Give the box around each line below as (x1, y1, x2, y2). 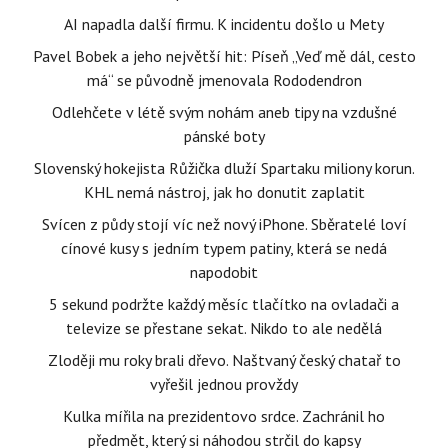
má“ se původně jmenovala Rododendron (86, 70, 362, 90)
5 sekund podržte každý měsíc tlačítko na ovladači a (49, 294, 399, 314)
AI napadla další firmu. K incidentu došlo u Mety (64, 14, 384, 34)
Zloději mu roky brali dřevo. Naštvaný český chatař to (47, 350, 401, 370)
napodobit (190, 262, 258, 282)
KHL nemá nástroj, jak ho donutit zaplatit (83, 182, 365, 202)
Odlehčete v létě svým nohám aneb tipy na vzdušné (51, 102, 397, 122)
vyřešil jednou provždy (150, 374, 298, 394)
